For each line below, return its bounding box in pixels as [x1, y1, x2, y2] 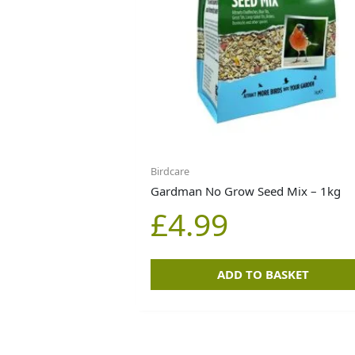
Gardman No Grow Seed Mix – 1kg [151, 183, 342, 200]
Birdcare [151, 164, 190, 179]
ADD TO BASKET [216, 266, 309, 283]
